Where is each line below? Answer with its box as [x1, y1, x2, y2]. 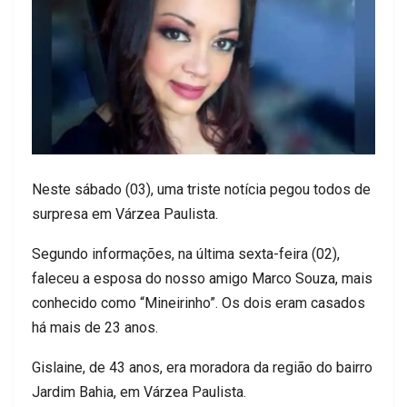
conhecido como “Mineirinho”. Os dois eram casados [32, 293, 365, 312]
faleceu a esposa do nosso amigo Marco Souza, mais [32, 269, 372, 287]
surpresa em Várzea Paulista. [32, 204, 218, 223]
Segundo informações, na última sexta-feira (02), [32, 244, 340, 263]
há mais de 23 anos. [32, 318, 158, 336]
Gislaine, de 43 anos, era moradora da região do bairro [32, 358, 372, 376]
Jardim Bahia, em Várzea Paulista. [32, 382, 246, 401]
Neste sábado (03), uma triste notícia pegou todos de [32, 180, 371, 198]
